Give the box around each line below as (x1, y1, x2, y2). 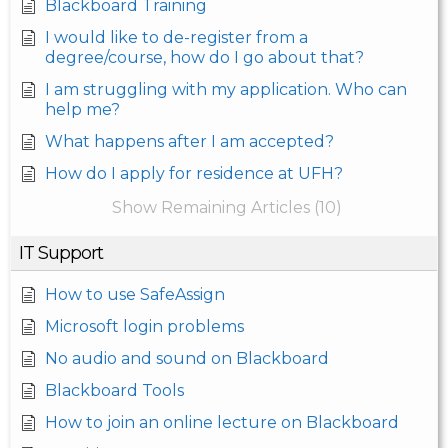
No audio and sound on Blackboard (45, 349, 329, 369)
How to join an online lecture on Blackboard (45, 413, 399, 433)
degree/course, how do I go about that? (45, 48, 364, 68)
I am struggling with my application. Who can (45, 80, 407, 100)
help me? (45, 100, 120, 120)
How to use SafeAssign (45, 285, 225, 305)
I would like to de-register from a (45, 28, 308, 48)
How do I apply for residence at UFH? (45, 164, 343, 184)
